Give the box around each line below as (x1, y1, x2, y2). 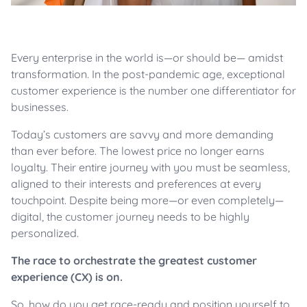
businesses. (11, 100, 71, 114)
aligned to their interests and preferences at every (11, 177, 261, 191)
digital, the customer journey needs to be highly (11, 210, 249, 224)
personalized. (11, 226, 82, 241)
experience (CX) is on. (11, 270, 125, 284)
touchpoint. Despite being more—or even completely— (11, 193, 284, 208)
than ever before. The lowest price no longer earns (11, 144, 265, 158)
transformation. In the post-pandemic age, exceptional (11, 67, 285, 82)
